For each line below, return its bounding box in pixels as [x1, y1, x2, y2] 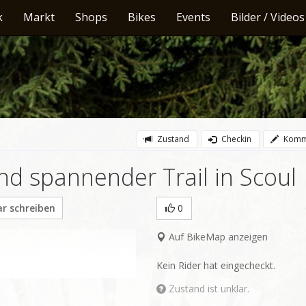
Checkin [219, 133, 251, 145]
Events [176, 10, 210, 25]
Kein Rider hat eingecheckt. [156, 259, 275, 272]
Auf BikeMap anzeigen [165, 230, 268, 243]
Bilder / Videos [231, 10, 305, 25]
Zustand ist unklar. [165, 282, 249, 295]
